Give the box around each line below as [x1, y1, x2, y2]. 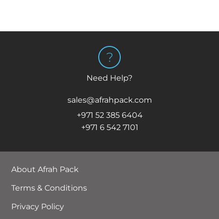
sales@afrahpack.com [67, 95, 152, 105]
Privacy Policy [11, 202, 64, 212]
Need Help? [87, 73, 132, 83]
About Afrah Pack [11, 165, 79, 175]
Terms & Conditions [11, 183, 87, 193]
